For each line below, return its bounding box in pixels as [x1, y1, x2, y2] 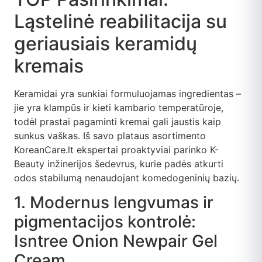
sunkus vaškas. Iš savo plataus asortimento [14, 129, 206, 142]
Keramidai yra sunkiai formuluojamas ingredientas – [14, 87, 241, 99]
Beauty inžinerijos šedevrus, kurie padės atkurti [14, 157, 223, 170]
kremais [14, 54, 84, 77]
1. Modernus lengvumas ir [14, 192, 213, 213]
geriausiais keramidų [14, 32, 197, 55]
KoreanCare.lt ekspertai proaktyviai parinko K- [14, 143, 219, 156]
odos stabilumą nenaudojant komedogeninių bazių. [14, 171, 239, 184]
